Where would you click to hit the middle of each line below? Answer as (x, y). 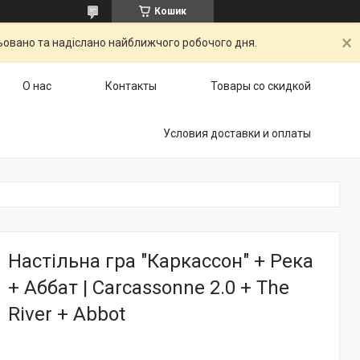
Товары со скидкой (261, 86)
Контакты (131, 86)
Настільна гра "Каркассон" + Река (161, 261)
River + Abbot (67, 314)
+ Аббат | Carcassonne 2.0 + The (149, 288)
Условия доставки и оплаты (237, 133)
